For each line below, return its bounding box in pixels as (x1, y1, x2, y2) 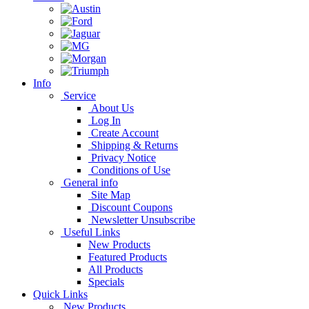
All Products (88, 263, 143, 275)
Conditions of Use (88, 163, 170, 176)
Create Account (88, 126, 159, 139)
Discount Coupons (88, 201, 172, 213)
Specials (88, 275, 124, 288)
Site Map (88, 188, 130, 201)
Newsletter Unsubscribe (88, 213, 195, 226)
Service (61, 89, 96, 101)
